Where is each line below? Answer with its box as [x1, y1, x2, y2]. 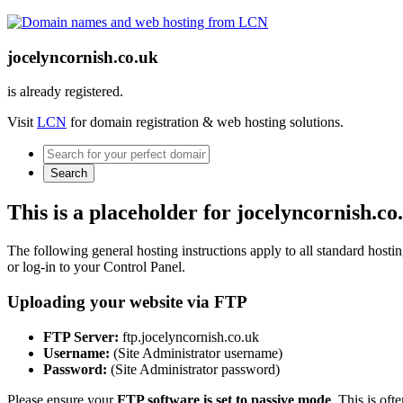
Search [50, 166, 87, 181]
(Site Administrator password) [107, 361, 280, 377]
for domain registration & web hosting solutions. [67, 114, 344, 130]
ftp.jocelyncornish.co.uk [119, 328, 259, 345]
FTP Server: [43, 328, 119, 345]
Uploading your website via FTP [7, 291, 247, 311]
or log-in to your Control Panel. [7, 259, 185, 275]
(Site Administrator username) [110, 345, 282, 361]
